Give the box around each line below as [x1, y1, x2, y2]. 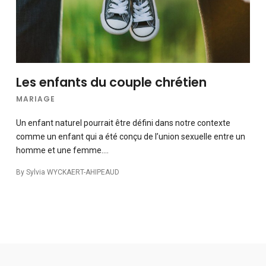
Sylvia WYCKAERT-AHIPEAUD [26, 168, 119, 177]
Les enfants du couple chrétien [15, 74, 207, 91]
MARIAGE [15, 94, 55, 104]
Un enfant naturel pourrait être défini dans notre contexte [15, 118, 230, 128]
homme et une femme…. [15, 145, 109, 156]
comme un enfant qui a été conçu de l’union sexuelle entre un [15, 132, 245, 142]
